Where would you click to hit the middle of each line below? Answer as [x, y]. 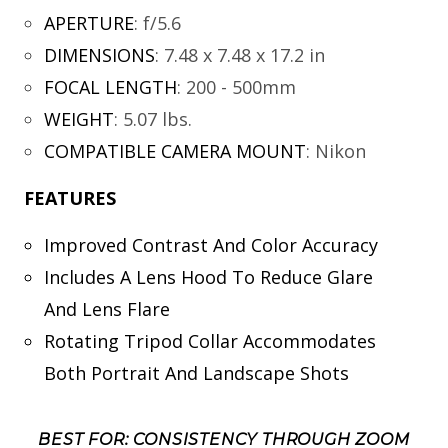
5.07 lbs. [157, 119]
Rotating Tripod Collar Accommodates [209, 341]
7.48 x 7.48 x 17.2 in [244, 55]
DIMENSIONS [99, 55]
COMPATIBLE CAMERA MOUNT [174, 151]
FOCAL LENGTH [110, 87]
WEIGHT [78, 119]
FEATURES [70, 198]
